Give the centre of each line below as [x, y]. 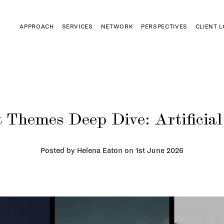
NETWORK [117, 27]
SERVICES [77, 27]
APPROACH [37, 27]
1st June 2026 [159, 151]
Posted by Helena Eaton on [88, 151]
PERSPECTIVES [164, 27]
